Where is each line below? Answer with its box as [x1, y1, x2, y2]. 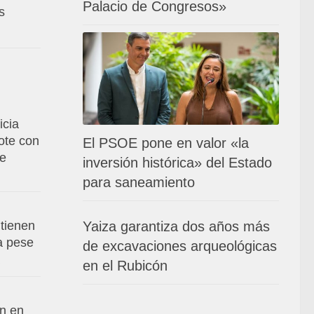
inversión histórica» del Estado [83, 154, 272, 170]
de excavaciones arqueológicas [83, 238, 277, 254]
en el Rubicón [83, 257, 168, 273]
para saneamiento [83, 174, 195, 190]
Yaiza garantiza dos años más [83, 218, 270, 234]
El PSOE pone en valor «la [83, 135, 249, 151]
